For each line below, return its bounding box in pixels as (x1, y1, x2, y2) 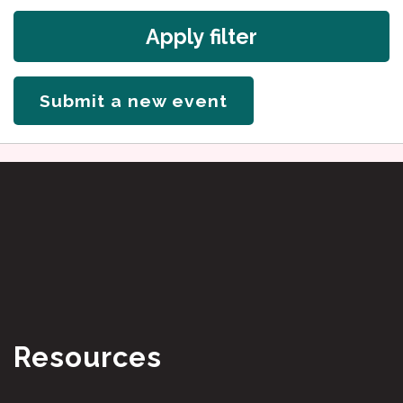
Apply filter (146, 24, 257, 49)
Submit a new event (40, 90, 228, 112)
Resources (13, 340, 162, 373)
